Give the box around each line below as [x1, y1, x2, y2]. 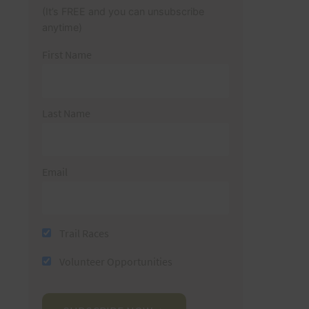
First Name [41, 48, 92, 62]
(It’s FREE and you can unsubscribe [41, 6, 204, 18]
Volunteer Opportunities [57, 254, 172, 268]
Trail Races [57, 226, 109, 240]
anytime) [41, 21, 82, 34]
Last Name [41, 106, 90, 121]
